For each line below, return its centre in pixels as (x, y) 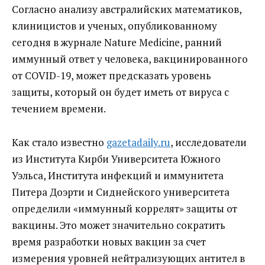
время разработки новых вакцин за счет (109, 241)
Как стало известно (59, 142)
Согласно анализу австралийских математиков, (127, 9)
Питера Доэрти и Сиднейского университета (121, 192)
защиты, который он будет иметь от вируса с (120, 92)
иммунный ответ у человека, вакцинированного (130, 59)
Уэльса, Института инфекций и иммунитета (118, 175)
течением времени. (59, 108)
